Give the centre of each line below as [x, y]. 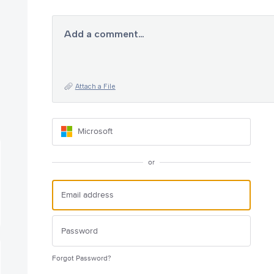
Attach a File [95, 86]
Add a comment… [104, 34]
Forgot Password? [81, 258]
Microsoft [95, 131]
